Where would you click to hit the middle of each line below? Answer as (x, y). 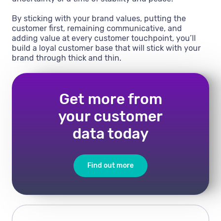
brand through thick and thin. (67, 58)
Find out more (110, 166)
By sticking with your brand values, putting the (99, 19)
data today (110, 134)
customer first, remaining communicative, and (97, 29)
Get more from (110, 99)
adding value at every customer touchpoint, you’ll (104, 38)
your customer (110, 117)
